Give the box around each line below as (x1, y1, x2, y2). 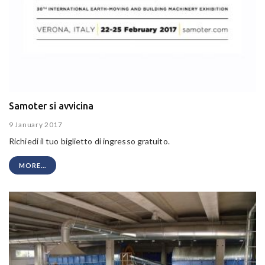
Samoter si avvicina (9, 101, 93, 112)
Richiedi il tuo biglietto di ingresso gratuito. (9, 135, 170, 146)
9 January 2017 (9, 119, 63, 129)
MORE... (19, 161, 46, 169)
